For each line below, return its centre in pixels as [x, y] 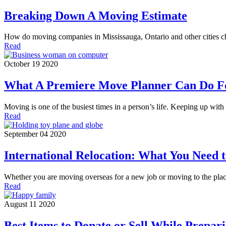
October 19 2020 [31, 64]
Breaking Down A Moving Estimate [96, 15]
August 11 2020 [30, 204]
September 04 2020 [35, 134]
